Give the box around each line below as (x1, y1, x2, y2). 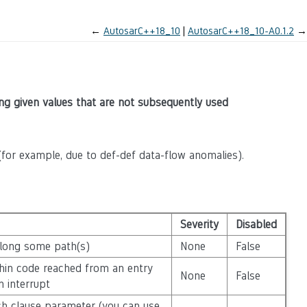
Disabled (235, 218, 277, 231)
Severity (180, 218, 219, 231)
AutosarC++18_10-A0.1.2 (188, 25, 294, 36)
